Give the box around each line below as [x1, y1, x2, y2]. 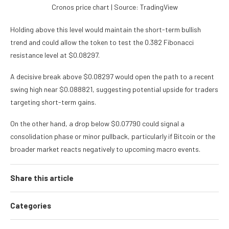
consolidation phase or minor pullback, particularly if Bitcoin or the [10, 132, 215, 141]
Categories [10, 201, 51, 211]
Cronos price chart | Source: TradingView [51, 3, 178, 12]
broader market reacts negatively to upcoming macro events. [10, 145, 200, 154]
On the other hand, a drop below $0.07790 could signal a [10, 119, 185, 128]
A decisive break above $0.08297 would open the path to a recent [10, 72, 214, 81]
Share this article [10, 173, 74, 183]
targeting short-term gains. [10, 98, 96, 107]
